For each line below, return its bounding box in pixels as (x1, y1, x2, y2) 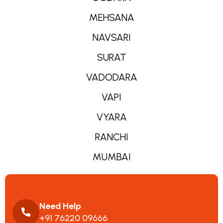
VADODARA (86, 71, 137, 83)
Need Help (39, 200, 81, 212)
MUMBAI (92, 151, 131, 163)
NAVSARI (92, 31, 131, 43)
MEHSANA (89, 11, 134, 23)
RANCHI (95, 131, 128, 143)
